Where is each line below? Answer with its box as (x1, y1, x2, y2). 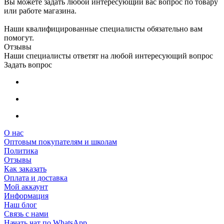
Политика (4, 146, 38, 155)
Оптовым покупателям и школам (4, 137, 117, 146)
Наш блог (4, 200, 37, 209)
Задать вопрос (4, 60, 52, 69)
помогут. (4, 33, 34, 42)
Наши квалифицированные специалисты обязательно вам (4, 24, 202, 33)
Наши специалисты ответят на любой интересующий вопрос (4, 51, 213, 60)
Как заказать (4, 164, 46, 173)
